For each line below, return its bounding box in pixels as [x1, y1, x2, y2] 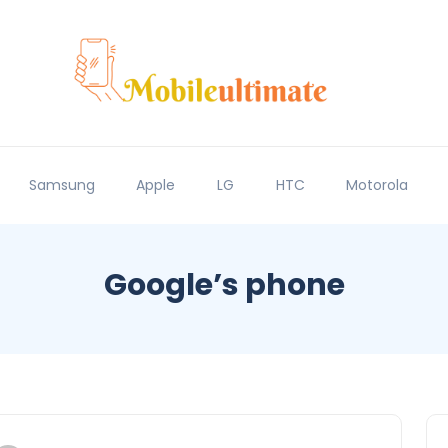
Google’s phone [103, 264, 345, 307]
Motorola [346, 175, 409, 196]
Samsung [28, 175, 95, 196]
